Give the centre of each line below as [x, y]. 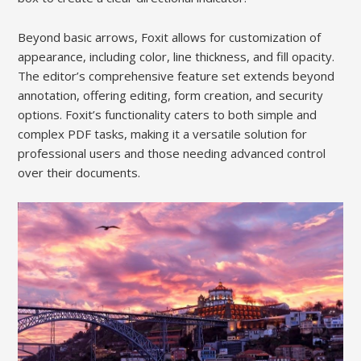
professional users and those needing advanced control [172, 153]
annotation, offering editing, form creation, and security [171, 95]
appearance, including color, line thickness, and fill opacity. [176, 56]
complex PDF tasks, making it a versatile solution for [163, 133]
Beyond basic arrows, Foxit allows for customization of [170, 37]
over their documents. [79, 172]
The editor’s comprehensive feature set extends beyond [176, 75]
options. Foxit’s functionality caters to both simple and [168, 114]
